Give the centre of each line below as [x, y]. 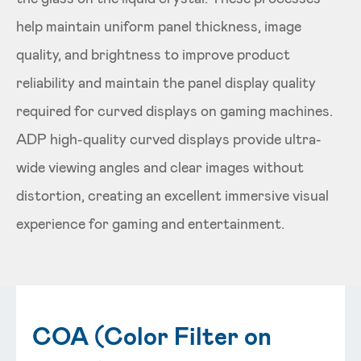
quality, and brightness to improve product [153, 54]
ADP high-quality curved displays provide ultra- [169, 139]
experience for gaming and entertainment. [150, 223]
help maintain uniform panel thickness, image [159, 26]
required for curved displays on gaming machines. [174, 110]
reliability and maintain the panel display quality [166, 82]
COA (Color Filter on [152, 335]
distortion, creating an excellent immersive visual [172, 195]
